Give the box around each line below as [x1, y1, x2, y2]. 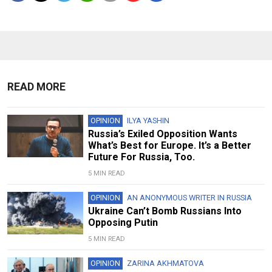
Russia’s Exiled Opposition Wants [87, 128, 237, 140]
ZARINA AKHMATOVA [126, 259, 204, 268]
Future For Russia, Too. [87, 151, 195, 163]
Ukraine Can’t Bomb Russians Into [87, 205, 242, 217]
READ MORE [7, 81, 66, 93]
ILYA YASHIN [126, 116, 169, 126]
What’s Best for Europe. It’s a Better [87, 140, 251, 152]
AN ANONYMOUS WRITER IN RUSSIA [126, 193, 252, 203]
